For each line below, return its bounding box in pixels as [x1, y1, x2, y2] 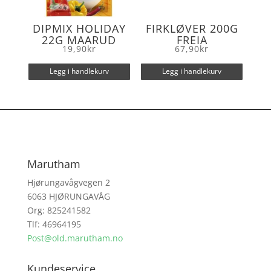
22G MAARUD [42, 32, 117, 47]
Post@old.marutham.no [27, 232, 123, 244]
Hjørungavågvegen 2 [27, 176, 110, 188]
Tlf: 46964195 [27, 218, 81, 230]
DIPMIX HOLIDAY [32, 21, 126, 36]
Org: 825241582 [27, 204, 91, 216]
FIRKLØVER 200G [145, 21, 238, 36]
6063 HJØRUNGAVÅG [27, 190, 110, 202]
